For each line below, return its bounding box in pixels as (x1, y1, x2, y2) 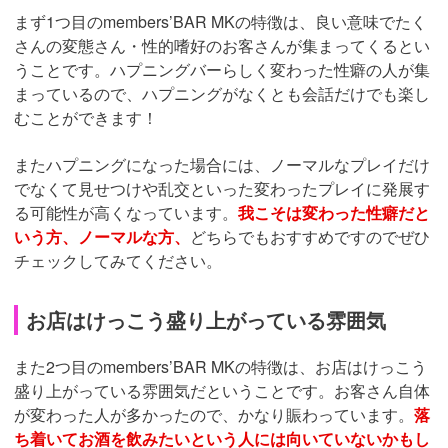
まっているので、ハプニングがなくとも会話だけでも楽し (14, 82, 430, 106)
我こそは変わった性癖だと (238, 201, 430, 225)
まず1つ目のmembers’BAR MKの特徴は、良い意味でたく (14, 10, 427, 34)
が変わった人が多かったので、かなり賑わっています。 (14, 403, 414, 427)
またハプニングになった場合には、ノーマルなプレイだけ (14, 153, 430, 177)
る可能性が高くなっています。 (14, 201, 238, 225)
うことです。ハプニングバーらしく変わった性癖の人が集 (14, 58, 430, 82)
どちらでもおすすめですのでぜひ (190, 225, 430, 249)
